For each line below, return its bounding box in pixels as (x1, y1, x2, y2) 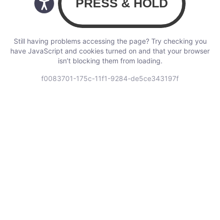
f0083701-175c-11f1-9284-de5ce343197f (41, 74, 179, 82)
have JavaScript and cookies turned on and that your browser (10, 46, 210, 55)
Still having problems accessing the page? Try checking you (13, 36, 207, 45)
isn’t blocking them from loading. (57, 56, 163, 65)
